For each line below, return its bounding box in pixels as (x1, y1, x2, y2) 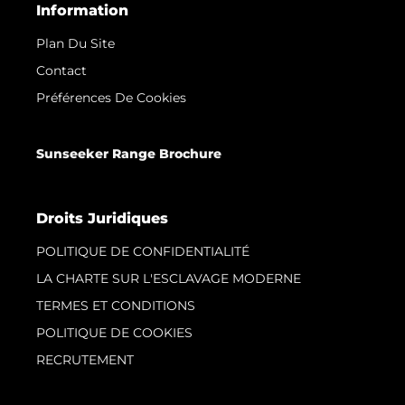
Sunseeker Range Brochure (36, 146, 221, 163)
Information (36, 2, 128, 20)
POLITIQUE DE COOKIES (36, 325, 193, 342)
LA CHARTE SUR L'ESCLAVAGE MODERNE (36, 270, 301, 287)
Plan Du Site (36, 35, 115, 52)
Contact (36, 62, 87, 80)
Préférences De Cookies (36, 89, 186, 107)
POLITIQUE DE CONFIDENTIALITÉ (36, 243, 250, 260)
